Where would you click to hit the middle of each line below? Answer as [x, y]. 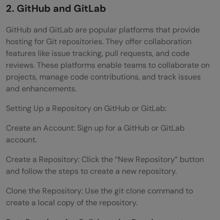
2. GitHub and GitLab [56, 8]
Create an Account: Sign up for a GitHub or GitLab [95, 128]
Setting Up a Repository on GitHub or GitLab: [86, 108]
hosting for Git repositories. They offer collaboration [99, 41]
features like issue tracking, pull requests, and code [98, 53]
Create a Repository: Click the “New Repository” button [105, 159]
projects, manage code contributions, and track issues [103, 77]
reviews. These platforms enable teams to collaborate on [108, 65]
